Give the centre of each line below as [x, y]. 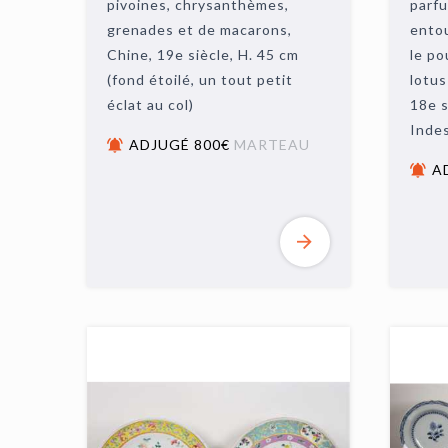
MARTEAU [272, 144]
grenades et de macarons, [200, 29]
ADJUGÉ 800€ [182, 144]
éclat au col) [151, 104]
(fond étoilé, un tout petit [200, 79]
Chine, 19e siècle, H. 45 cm [203, 54]
